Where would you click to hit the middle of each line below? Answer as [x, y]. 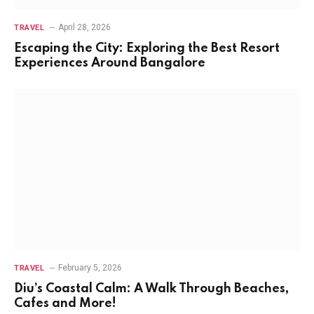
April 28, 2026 [85, 28]
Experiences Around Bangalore [110, 63]
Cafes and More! [65, 303]
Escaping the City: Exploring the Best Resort [147, 49]
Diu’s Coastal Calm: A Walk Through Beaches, [151, 288]
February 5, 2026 [90, 267]
